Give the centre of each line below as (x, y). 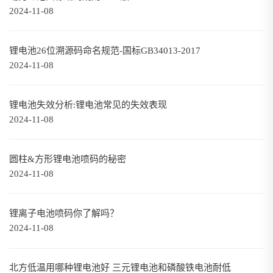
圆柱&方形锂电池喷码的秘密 (68, 159)
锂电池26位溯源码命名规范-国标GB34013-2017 (105, 51)
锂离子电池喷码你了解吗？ (64, 214)
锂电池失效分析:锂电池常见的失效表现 (88, 105)
